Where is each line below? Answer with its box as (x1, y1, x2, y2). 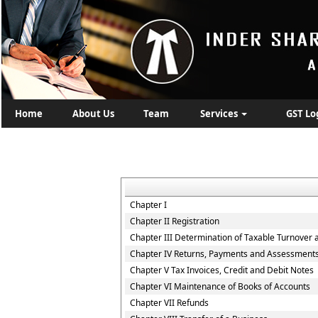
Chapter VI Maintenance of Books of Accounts (130, 280, 310, 292)
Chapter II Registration (130, 215, 219, 227)
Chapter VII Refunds (130, 297, 209, 309)
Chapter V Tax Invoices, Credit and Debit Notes (130, 264, 314, 276)
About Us (72, 107, 114, 120)
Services (200, 107, 240, 120)
